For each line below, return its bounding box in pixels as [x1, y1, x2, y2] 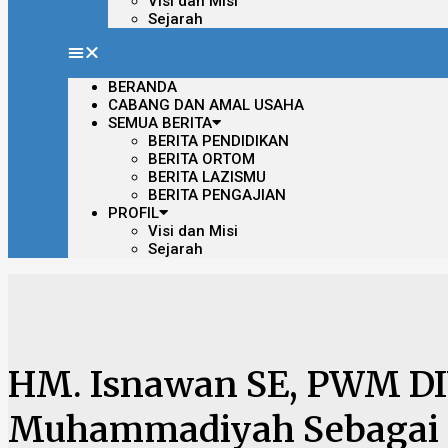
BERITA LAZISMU [148, 168, 266, 186]
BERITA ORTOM [148, 150, 255, 168]
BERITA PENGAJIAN [148, 186, 286, 204]
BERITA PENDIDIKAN [148, 132, 289, 150]
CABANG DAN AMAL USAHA [108, 96, 304, 114]
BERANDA [108, 78, 177, 96]
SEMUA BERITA [108, 114, 212, 132]
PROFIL [108, 204, 159, 222]
